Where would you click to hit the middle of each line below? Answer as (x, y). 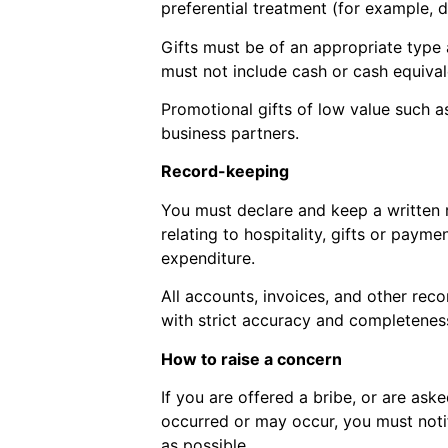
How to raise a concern (251, 358)
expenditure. (207, 257)
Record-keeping (224, 171)
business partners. (229, 133)
